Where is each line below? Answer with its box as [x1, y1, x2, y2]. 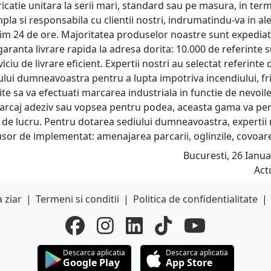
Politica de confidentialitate [133, 192, 258, 206]
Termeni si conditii [36, 192, 119, 206]
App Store [165, 256, 212, 270]
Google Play [62, 256, 120, 270]
